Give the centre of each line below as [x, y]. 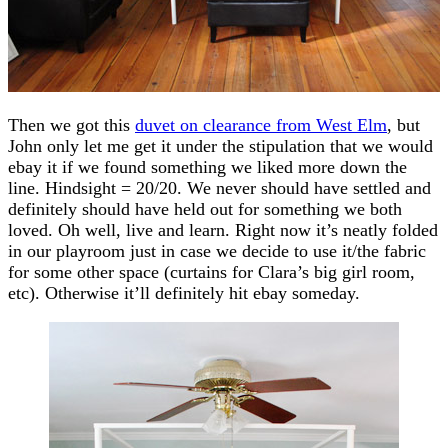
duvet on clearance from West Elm [261, 124]
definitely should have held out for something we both [205, 208]
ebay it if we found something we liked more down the [207, 166]
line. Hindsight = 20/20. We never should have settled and [219, 187]
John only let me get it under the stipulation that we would [220, 145]
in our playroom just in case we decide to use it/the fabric [217, 250]
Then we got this [71, 124]
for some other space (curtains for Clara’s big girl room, [211, 271]
